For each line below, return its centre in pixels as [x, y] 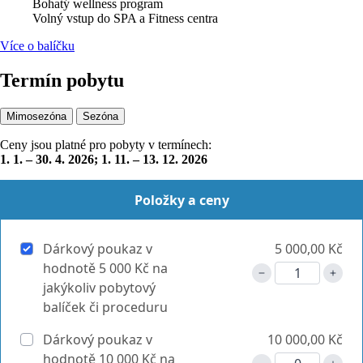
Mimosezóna [36, 116]
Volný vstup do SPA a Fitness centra [125, 18]
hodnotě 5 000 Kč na [105, 268]
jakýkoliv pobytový [99, 287]
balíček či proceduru [105, 307]
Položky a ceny [181, 200]
